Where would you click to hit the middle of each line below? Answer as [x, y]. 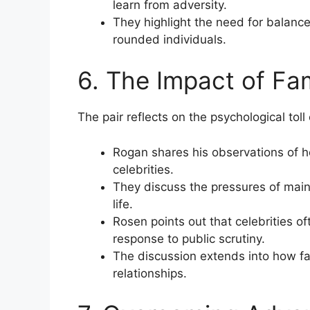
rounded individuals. [170, 39]
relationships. [150, 273]
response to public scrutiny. [189, 238]
